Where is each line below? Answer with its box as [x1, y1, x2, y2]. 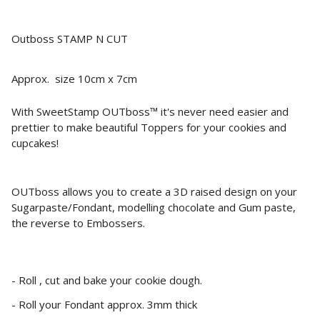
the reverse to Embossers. [11, 215, 145, 230]
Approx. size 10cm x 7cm [11, 71, 137, 86]
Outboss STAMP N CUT [11, 31, 128, 46]
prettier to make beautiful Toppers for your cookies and [11, 119, 286, 134]
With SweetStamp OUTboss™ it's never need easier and [11, 104, 289, 119]
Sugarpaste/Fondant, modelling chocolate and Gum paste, [11, 199, 296, 214]
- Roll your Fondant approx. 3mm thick [11, 296, 197, 311]
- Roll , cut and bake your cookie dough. [11, 272, 202, 287]
